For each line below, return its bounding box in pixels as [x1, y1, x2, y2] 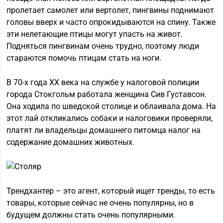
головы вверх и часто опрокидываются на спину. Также [6, 17, 216, 27]
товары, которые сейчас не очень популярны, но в [6, 198, 194, 208]
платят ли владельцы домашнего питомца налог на [6, 125, 201, 135]
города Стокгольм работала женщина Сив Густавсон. [6, 90, 207, 99]
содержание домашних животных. [6, 137, 135, 147]
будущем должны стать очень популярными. [6, 210, 176, 220]
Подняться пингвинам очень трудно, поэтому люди [6, 41, 200, 51]
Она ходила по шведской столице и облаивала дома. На [6, 102, 217, 111]
